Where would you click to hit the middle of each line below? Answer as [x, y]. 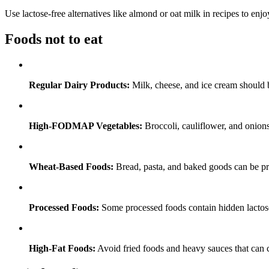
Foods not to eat [54, 39]
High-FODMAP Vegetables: [86, 125]
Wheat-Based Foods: [71, 166]
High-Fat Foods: [62, 248]
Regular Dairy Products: [79, 85]
